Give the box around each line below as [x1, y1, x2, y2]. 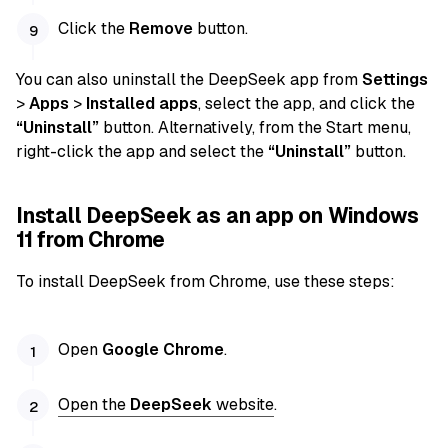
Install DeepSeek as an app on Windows [16, 202, 419, 230]
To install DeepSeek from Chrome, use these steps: [16, 270, 395, 292]
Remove [129, 17, 194, 39]
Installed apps [86, 93, 198, 115]
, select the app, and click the [198, 93, 415, 115]
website [216, 393, 275, 415]
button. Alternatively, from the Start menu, [99, 117, 411, 139]
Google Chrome [102, 338, 225, 360]
